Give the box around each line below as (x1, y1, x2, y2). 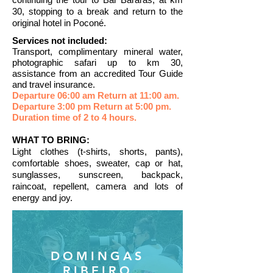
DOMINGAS (51, 249, 144, 263)
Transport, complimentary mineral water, (12, 46, 183, 57)
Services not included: (12, 35, 107, 46)
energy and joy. (12, 193, 73, 203)
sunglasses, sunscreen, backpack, (12, 169, 183, 180)
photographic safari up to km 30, (12, 57, 183, 68)
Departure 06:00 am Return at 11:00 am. (12, 90, 179, 101)
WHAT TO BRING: (12, 135, 90, 145)
